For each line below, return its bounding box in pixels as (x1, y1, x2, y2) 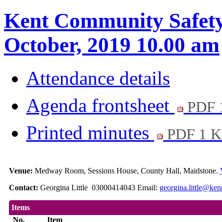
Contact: (8, 183, 40, 192)
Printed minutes (26, 122, 154, 144)
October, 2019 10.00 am (4, 33, 220, 57)
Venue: (8, 166, 35, 175)
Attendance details (26, 67, 170, 89)
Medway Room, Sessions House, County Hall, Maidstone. (34, 166, 220, 175)
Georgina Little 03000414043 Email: (40, 183, 160, 192)
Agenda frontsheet (26, 95, 174, 116)
